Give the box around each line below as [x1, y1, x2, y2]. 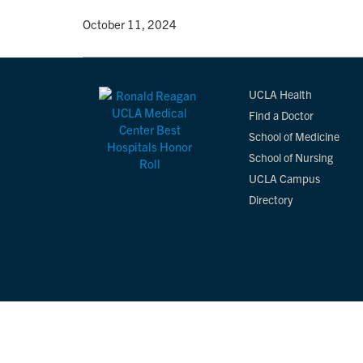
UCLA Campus [249, 171, 320, 186]
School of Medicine [249, 129, 340, 143]
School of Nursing [249, 150, 333, 164]
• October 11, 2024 [74, 16, 177, 32]
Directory [249, 192, 293, 207]
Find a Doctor [249, 108, 314, 122]
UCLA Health [249, 87, 312, 101]
